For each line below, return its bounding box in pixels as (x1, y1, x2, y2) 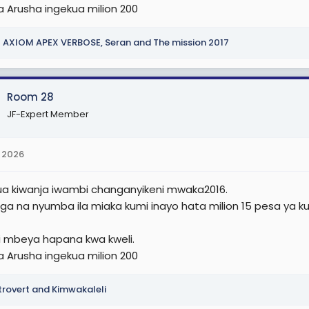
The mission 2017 (153, 36, 229, 49)
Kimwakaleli (52, 282, 106, 296)
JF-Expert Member (7, 108, 89, 121)
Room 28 (7, 90, 54, 104)
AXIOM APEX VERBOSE (3, 36, 101, 49)
